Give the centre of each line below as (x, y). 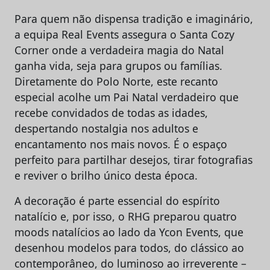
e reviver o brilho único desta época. (106, 175)
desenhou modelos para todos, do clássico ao (129, 247)
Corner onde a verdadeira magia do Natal (119, 50)
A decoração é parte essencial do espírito (117, 200)
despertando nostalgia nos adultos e (106, 128)
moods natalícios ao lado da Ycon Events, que (129, 232)
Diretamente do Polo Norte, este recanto (116, 81)
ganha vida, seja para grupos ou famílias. (118, 65)
